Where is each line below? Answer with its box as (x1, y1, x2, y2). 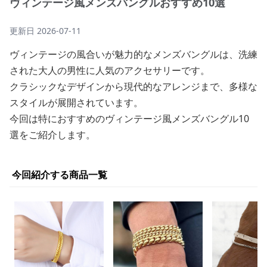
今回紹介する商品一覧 (12, 168, 107, 181)
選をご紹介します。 (10, 128, 95, 141)
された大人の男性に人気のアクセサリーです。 (10, 64, 210, 77)
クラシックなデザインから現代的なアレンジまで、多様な (10, 80, 257, 93)
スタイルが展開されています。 (10, 96, 143, 109)
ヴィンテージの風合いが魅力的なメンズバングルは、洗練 (10, 48, 257, 61)
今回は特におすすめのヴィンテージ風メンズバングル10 (10, 112, 249, 125)
